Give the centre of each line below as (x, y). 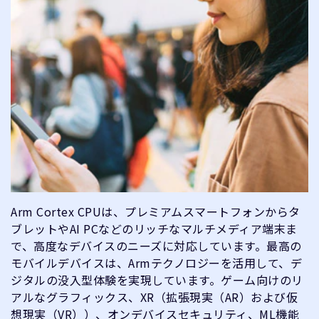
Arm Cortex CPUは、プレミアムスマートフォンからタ (156, 211)
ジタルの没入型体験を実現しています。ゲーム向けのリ (157, 280)
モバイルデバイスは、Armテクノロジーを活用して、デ (156, 263)
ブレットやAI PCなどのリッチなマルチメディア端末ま (154, 229)
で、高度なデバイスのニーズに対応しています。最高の (156, 246)
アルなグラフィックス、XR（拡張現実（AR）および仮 (154, 297)
